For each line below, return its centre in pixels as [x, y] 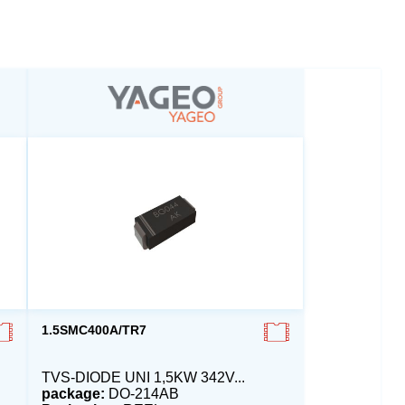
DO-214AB [141, 394]
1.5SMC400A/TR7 [94, 330]
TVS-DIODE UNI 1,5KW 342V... [143, 378]
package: [73, 394]
